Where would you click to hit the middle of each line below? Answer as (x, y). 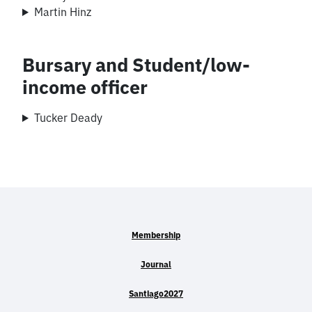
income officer (85, 87)
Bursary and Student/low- (136, 64)
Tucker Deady (68, 118)
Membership (156, 235)
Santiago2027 (156, 294)
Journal (156, 264)
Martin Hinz (62, 12)
